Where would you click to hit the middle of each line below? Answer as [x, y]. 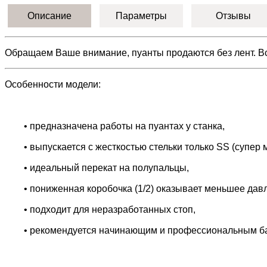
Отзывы [233, 15]
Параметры [141, 15]
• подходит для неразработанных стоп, [110, 209]
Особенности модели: [53, 84]
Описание [49, 15]
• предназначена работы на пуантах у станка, [124, 126]
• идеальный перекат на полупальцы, [106, 167]
